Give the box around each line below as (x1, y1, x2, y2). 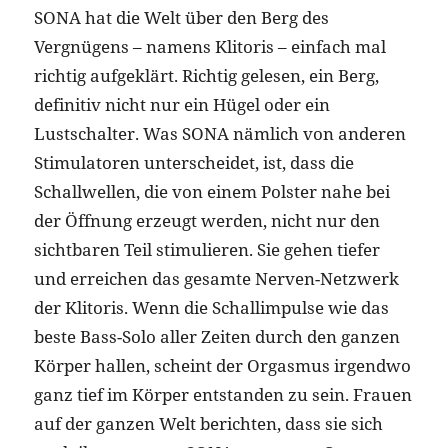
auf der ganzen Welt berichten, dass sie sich (33, 411, 383, 435)
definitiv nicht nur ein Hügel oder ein (33, 92, 330, 116)
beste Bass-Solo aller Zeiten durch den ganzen (33, 324, 400, 348)
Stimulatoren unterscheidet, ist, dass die (33, 150, 354, 174)
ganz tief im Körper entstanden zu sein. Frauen (33, 382, 412, 406)
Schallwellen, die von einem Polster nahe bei (33, 179, 390, 203)
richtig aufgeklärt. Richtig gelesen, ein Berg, (33, 63, 379, 87)
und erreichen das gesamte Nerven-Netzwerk (33, 266, 399, 290)
